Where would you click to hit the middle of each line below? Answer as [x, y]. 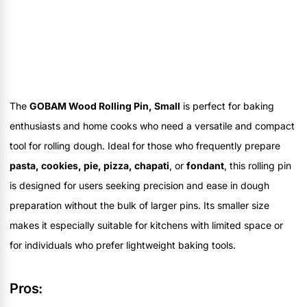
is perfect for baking [227, 106]
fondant [205, 165]
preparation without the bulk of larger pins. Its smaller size [139, 205]
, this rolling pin [258, 165]
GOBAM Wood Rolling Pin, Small [105, 106]
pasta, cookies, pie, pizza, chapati [89, 165]
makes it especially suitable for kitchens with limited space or [146, 225]
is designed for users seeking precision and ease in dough [139, 185]
